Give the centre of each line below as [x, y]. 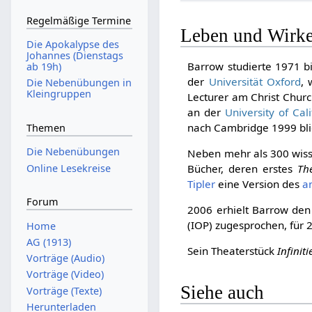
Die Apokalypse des [72, 45]
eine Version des [259, 184]
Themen [46, 127]
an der [206, 112]
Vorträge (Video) [65, 274]
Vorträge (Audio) [65, 258]
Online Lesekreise [68, 168]
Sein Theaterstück [233, 251]
